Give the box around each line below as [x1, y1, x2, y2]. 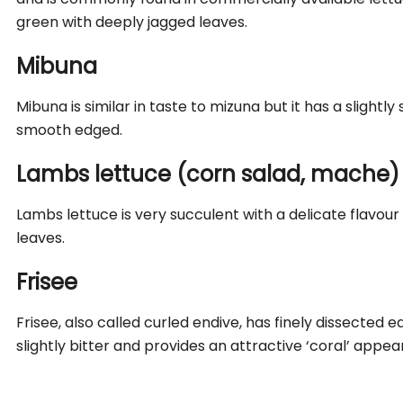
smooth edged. [16, 119, 123, 140]
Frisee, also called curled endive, [16, 311, 243, 333]
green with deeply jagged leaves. [16, 11, 248, 32]
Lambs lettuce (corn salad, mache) [16, 158, 400, 189]
